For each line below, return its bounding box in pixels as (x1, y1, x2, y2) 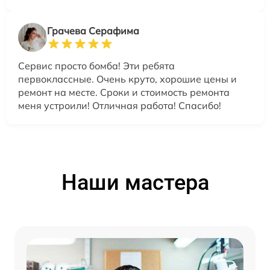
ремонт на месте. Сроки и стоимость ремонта (18, 86, 230, 98)
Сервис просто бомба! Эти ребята (18, 59, 175, 72)
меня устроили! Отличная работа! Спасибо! (18, 99, 221, 111)
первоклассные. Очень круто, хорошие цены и (18, 72, 237, 85)
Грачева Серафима (47, 24, 139, 37)
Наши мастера (61, 169, 209, 195)
